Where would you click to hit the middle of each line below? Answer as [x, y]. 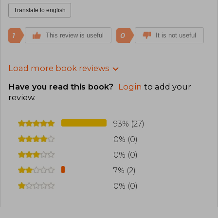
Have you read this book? [62, 87]
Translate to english [40, 10]
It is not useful [176, 35]
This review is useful [75, 35]
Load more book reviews [59, 68]
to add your [167, 87]
